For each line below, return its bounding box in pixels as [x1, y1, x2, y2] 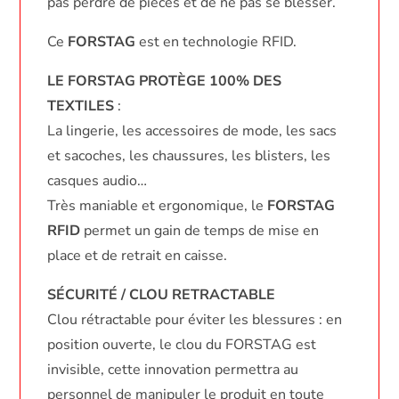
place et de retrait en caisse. [47, 245, 228, 265]
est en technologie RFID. [135, 31, 297, 52]
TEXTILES [47, 95, 115, 116]
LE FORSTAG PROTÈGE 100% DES [47, 70, 282, 91]
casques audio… [47, 170, 148, 191]
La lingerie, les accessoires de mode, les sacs [47, 120, 338, 141]
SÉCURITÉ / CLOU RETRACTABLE [47, 284, 276, 305]
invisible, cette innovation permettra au [47, 359, 299, 379]
